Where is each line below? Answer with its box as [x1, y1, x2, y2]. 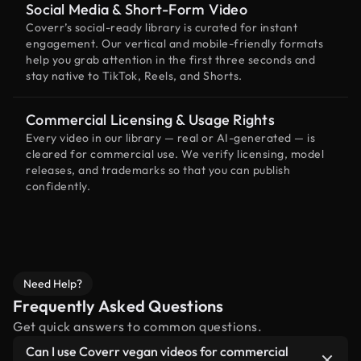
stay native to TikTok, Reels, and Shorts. [26, 68, 243, 83]
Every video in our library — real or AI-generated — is [26, 131, 315, 145]
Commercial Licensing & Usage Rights [26, 110, 275, 129]
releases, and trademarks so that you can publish [26, 163, 290, 177]
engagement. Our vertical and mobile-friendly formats [26, 36, 323, 51]
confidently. [26, 179, 90, 193]
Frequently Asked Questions [13, 296, 224, 316]
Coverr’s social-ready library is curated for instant [26, 20, 297, 35]
